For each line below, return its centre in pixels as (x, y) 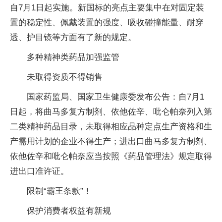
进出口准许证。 (39, 171)
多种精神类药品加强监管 (73, 57)
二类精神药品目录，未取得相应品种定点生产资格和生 (111, 126)
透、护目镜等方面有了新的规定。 (73, 37)
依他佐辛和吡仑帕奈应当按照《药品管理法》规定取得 (111, 156)
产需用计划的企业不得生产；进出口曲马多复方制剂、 (111, 141)
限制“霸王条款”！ (59, 191)
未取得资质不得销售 (65, 77)
